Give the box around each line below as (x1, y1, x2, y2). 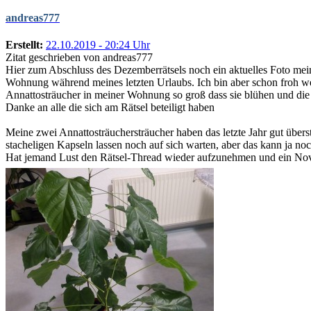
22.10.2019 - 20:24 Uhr (46, 39, 150, 51)
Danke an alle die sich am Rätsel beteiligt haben (6, 101, 215, 114)
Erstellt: (6, 39, 43, 51)
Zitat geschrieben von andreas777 (6, 51, 153, 64)
